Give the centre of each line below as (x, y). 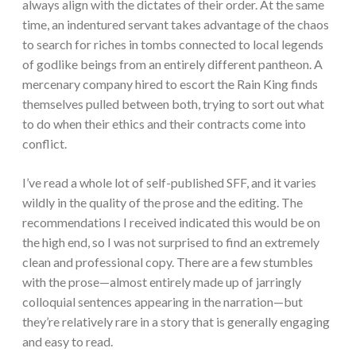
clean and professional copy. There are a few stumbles (168, 262)
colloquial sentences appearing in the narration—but (163, 302)
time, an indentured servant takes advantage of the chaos (176, 25)
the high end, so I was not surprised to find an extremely (171, 242)
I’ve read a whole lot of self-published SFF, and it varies (169, 183)
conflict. (44, 144)
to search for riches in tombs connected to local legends (173, 44)
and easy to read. (69, 342)
